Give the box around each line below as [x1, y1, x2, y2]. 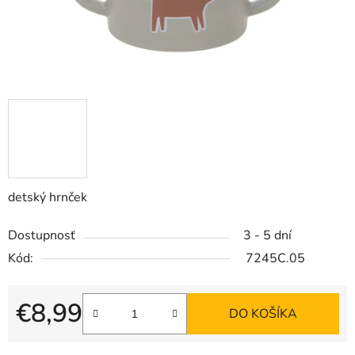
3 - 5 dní [243, 227, 292, 245]
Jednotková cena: [15, 330, 111, 348]
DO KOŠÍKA [229, 305, 297, 323]
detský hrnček [8, 189, 87, 207]
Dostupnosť [8, 227, 75, 245]
